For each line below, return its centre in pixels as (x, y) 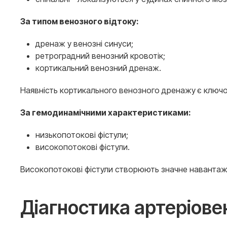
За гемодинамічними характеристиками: (106, 112)
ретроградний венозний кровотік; (100, 56)
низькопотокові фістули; (82, 135)
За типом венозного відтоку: (80, 21)
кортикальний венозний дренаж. (98, 68)
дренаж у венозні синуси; (84, 44)
